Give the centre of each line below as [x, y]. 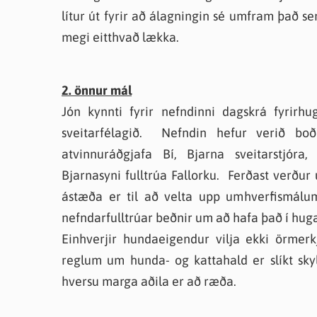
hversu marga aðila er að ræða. [149, 281]
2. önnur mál [97, 90]
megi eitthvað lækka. [120, 37]
